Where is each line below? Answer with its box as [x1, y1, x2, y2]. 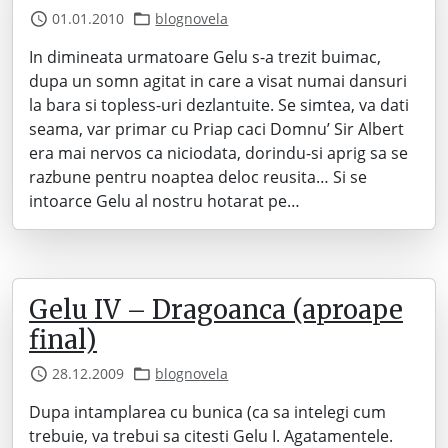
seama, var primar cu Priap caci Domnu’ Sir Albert [29, 118, 404, 140]
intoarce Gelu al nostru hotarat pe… [29, 190, 300, 212]
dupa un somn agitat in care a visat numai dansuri [29, 70, 407, 92]
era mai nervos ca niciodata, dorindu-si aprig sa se [29, 142, 408, 164]
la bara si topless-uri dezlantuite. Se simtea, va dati [29, 94, 409, 116]
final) [29, 324, 97, 356]
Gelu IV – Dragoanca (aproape [29, 294, 403, 326]
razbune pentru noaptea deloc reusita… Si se [29, 166, 367, 188]
